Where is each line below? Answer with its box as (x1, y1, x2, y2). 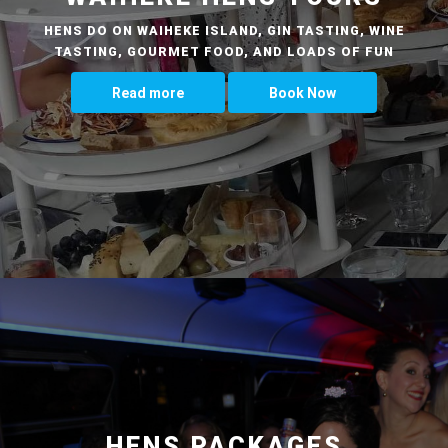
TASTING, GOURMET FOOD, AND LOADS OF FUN (54, 43, 394, 59)
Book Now (269, 84, 336, 101)
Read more (112, 84, 184, 101)
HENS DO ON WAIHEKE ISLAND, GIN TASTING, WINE (43, 22, 405, 38)
